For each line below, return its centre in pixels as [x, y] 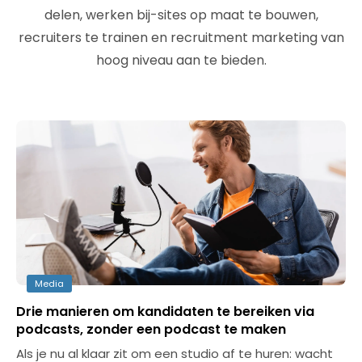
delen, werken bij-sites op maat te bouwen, [181, 15]
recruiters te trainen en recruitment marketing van [181, 38]
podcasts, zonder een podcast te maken [151, 329]
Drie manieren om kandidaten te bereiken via [165, 311]
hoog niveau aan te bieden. [181, 60]
